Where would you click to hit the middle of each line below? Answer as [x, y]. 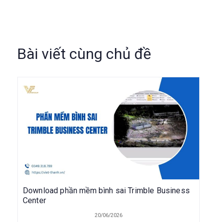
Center [34, 200]
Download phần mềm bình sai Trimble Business [106, 190]
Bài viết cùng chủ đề [84, 54]
